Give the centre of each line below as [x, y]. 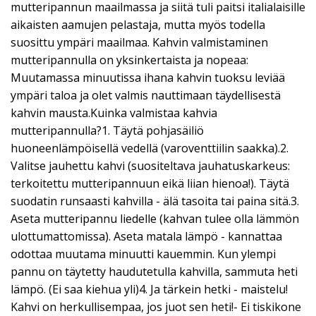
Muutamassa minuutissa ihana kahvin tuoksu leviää [148, 78]
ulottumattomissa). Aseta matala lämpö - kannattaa [146, 236]
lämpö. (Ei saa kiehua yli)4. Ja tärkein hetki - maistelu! [149, 289]
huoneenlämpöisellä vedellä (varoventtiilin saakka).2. [150, 148]
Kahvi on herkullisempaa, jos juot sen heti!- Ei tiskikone [156, 307]
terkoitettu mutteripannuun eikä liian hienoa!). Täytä [150, 183]
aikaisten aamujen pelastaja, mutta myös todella [138, 25]
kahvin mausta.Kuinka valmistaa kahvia [114, 113]
